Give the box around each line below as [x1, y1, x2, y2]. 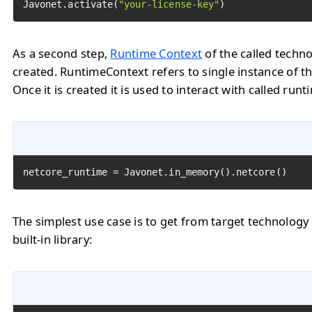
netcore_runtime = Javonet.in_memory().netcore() [23, 166, 287, 178]
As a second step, [13, 45, 111, 61]
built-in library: [13, 231, 93, 247]
